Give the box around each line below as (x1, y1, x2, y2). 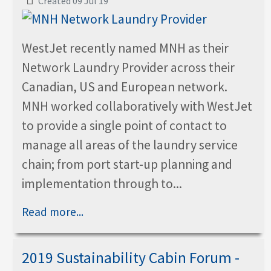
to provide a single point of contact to (22, 117, 227, 134)
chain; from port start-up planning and (22, 155, 232, 172)
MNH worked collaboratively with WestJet (22, 97, 252, 114)
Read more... (22, 204, 83, 219)
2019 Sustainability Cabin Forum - (22, 247, 240, 267)
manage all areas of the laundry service (22, 136, 238, 153)
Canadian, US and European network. (22, 78, 227, 95)
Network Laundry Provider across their (22, 59, 235, 76)
